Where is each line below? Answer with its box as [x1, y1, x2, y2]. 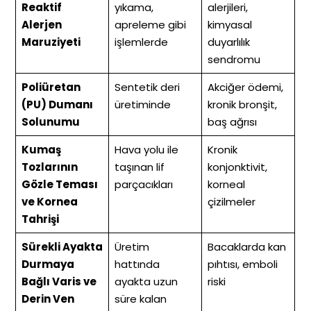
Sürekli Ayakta [21, 239, 103, 255]
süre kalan [114, 292, 167, 307]
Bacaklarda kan [207, 239, 286, 255]
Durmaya [21, 257, 74, 272]
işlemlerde [114, 35, 168, 50]
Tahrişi [21, 212, 59, 227]
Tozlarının [21, 160, 78, 175]
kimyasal [207, 17, 252, 33]
